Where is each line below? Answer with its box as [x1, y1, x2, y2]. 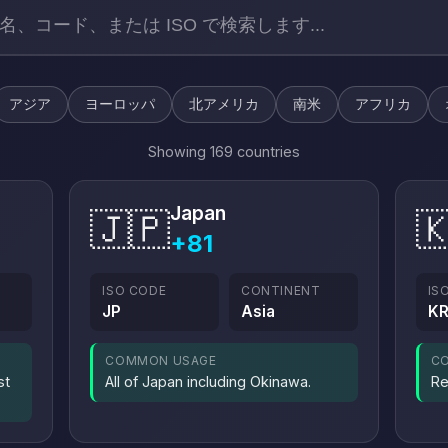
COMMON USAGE [105, 353, 217, 368]
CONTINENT [240, 283, 321, 298]
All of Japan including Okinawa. [105, 373, 312, 390]
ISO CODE [102, 283, 167, 298]
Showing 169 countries [148, 143, 300, 160]
